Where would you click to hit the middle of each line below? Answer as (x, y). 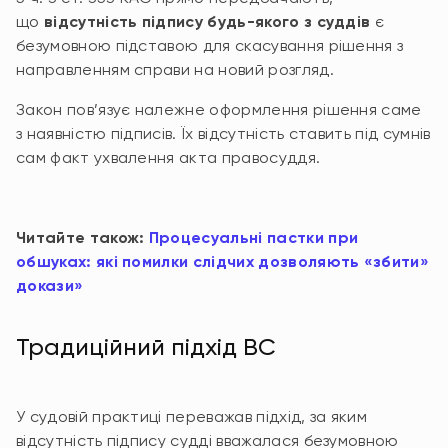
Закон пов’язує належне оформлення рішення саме (219, 109)
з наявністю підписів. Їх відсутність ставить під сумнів (223, 133)
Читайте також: (82, 237)
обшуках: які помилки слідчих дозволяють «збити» (223, 261)
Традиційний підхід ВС (146, 347)
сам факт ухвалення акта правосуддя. (168, 157)
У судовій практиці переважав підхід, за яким (192, 416)
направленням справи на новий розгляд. (175, 69)
